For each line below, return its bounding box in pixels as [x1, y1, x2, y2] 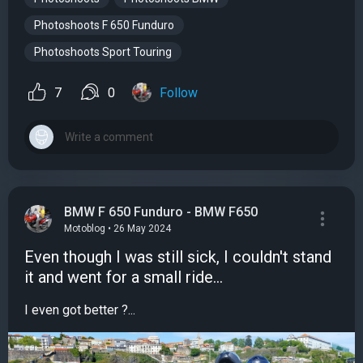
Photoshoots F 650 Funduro [34, 18, 174, 32]
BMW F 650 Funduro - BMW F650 [64, 204, 258, 220]
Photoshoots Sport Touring [34, 45, 172, 58]
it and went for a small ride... [24, 267, 223, 288]
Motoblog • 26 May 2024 [64, 222, 171, 234]
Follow [160, 85, 198, 101]
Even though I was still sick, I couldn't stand [24, 247, 331, 267]
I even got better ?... [24, 302, 135, 318]
